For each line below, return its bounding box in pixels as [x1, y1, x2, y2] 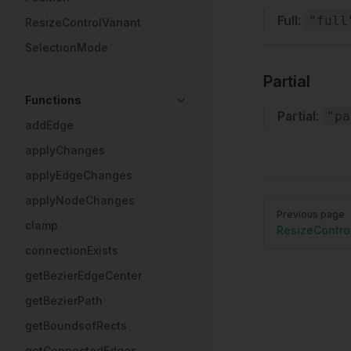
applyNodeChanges [25, 194, 135, 207]
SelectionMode [25, 41, 108, 54]
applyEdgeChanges [25, 168, 132, 182]
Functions [25, 93, 81, 107]
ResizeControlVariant [25, 16, 141, 29]
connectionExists [25, 244, 118, 257]
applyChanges [25, 143, 105, 157]
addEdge [25, 118, 74, 132]
